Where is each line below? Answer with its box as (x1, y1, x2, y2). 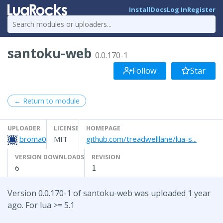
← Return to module (14, 96, 80, 106)
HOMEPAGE (86, 123, 120, 132)
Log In (167, 5, 187, 14)
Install (129, 5, 150, 14)
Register (187, 5, 216, 14)
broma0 (19, 133, 46, 144)
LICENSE (54, 123, 79, 132)
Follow (132, 65, 156, 76)
